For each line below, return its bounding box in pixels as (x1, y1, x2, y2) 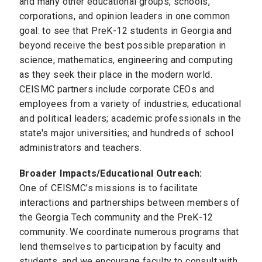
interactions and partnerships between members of (19, 197, 240, 209)
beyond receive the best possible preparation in (19, 40, 226, 51)
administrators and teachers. (19, 142, 142, 153)
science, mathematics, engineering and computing (19, 54, 233, 65)
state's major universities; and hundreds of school (19, 127, 233, 139)
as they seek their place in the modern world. (19, 69, 212, 80)
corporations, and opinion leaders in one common (19, 11, 230, 22)
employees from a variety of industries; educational (19, 98, 242, 109)
